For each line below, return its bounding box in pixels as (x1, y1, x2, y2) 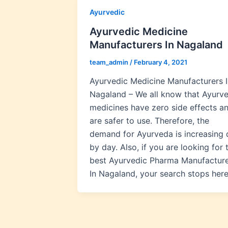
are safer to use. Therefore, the (90, 116, 209, 126)
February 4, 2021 (134, 58, 187, 66)
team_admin (90, 58, 130, 66)
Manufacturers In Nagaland (90, 38, 223, 51)
